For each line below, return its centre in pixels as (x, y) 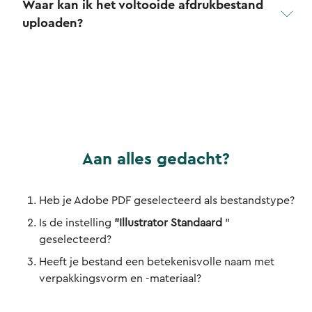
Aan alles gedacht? (156, 159)
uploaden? (53, 23)
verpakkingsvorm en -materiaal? (120, 279)
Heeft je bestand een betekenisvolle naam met (157, 262)
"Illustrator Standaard (168, 223)
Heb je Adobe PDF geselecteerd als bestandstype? (167, 201)
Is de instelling (77, 223)
